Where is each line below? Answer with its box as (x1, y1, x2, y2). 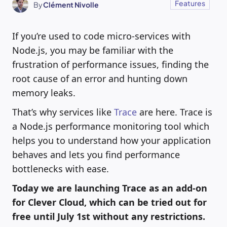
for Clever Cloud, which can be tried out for (12, 196, 207, 209)
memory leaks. (12, 87, 75, 99)
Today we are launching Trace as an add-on (12, 182, 207, 195)
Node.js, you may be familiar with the (12, 44, 173, 57)
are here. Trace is (137, 106, 212, 119)
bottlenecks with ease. (12, 163, 109, 175)
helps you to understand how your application (12, 134, 211, 147)
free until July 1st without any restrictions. (12, 210, 205, 223)
